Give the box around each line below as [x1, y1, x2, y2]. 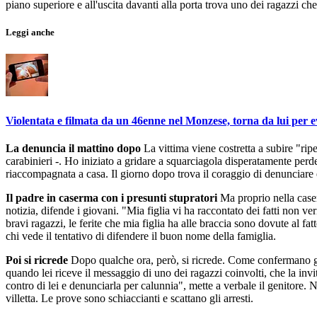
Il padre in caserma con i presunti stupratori [6, 191, 217, 204]
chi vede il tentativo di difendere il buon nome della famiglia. [6, 229, 276, 242]
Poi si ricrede [6, 253, 68, 266]
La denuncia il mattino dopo [6, 142, 141, 154]
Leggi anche [6, 27, 54, 38]
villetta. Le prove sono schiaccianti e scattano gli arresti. [6, 292, 253, 304]
